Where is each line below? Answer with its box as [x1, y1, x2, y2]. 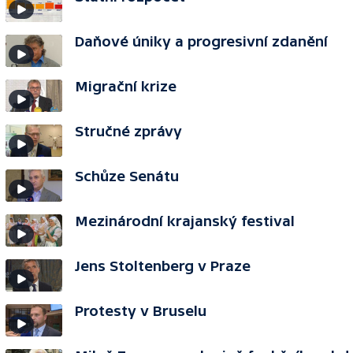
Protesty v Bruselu [75, 303, 206, 319]
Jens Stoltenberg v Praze [75, 258, 251, 274]
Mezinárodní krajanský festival [75, 213, 295, 229]
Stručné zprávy [75, 123, 182, 139]
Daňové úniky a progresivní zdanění [75, 33, 328, 50]
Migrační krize [75, 78, 176, 95]
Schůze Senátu [75, 168, 179, 184]
